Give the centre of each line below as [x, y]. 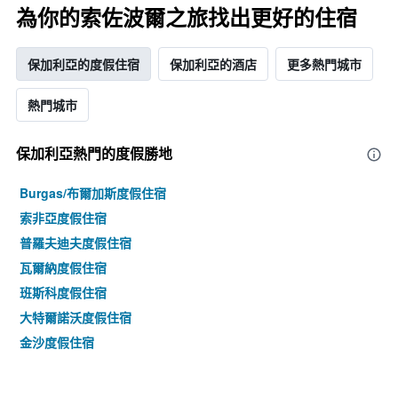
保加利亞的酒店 [213, 64]
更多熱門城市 [324, 64]
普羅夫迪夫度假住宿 [76, 243]
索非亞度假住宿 [63, 218]
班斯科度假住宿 [63, 293]
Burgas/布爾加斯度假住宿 [93, 193]
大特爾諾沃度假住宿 [76, 318]
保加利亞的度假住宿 [84, 64]
